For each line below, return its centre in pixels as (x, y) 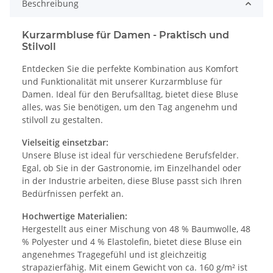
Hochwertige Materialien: (75, 216)
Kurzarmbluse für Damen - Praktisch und (126, 35)
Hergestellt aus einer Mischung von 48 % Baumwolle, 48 (136, 229)
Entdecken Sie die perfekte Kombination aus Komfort (130, 69)
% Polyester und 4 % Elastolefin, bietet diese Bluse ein (132, 242)
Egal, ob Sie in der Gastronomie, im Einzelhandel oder (132, 168)
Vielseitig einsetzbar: (65, 143)
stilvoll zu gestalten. (62, 120)
